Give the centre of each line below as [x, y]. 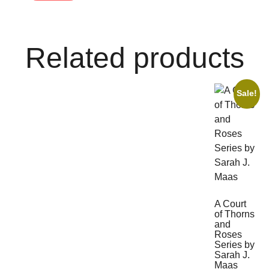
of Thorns [234, 214]
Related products [135, 58]
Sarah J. [232, 255]
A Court [230, 204]
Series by [234, 244]
